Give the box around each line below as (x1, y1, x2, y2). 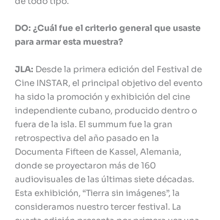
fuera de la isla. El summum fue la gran (15, 119, 172, 130)
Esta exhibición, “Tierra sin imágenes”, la (15, 188, 180, 199)
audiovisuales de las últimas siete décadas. (15, 174, 194, 185)
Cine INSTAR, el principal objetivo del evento (15, 78, 202, 89)
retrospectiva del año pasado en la (15, 133, 159, 144)
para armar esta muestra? (15, 37, 123, 48)
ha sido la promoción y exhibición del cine (15, 92, 190, 103)
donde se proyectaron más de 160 (15, 161, 156, 171)
